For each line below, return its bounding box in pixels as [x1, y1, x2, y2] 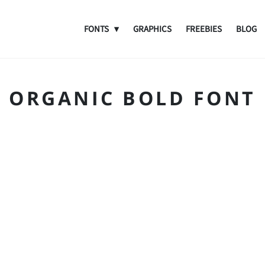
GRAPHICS [133, 23, 172, 34]
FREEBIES [186, 23, 222, 34]
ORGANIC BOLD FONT [9, 85, 256, 111]
